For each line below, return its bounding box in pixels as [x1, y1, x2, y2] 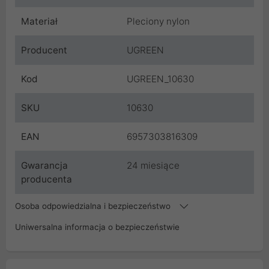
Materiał [21, 16, 58, 27]
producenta [21, 174, 72, 185]
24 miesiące [127, 160, 180, 171]
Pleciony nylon [127, 16, 190, 27]
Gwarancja [21, 160, 68, 171]
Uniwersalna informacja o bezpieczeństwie [15, 222, 180, 232]
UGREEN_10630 [127, 73, 194, 85]
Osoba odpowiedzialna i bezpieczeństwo [15, 201, 173, 211]
